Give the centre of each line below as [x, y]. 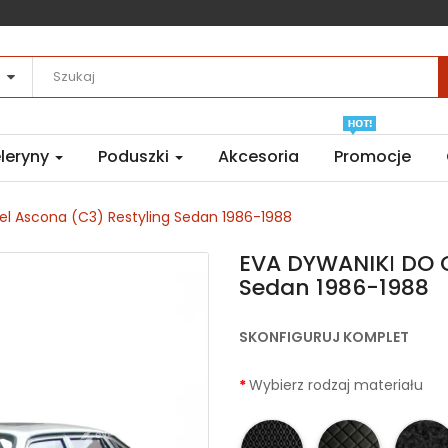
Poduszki [135, 157]
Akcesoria [258, 157]
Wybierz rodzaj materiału [336, 385]
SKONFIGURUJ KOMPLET [324, 337]
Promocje [372, 157]
